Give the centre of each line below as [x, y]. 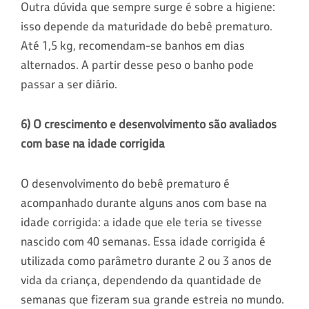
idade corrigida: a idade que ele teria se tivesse [141, 222]
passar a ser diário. [69, 84]
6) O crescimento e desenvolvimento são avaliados [149, 124]
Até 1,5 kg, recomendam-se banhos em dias [133, 45]
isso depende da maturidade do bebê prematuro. [147, 26]
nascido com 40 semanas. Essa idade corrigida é [143, 241]
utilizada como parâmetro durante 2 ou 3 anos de [146, 260]
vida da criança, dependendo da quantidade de [141, 280]
